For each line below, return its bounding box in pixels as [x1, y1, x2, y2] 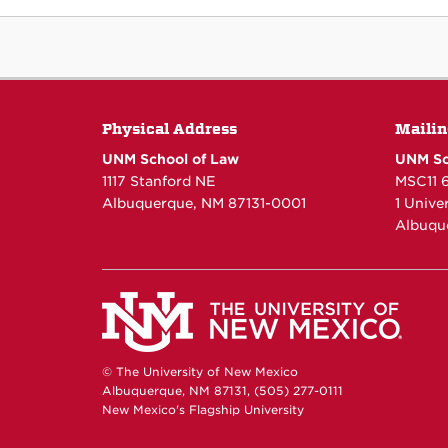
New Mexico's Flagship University [102, 403, 304, 418]
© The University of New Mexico [102, 365, 298, 380]
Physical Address [102, 120, 237, 139]
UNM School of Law [102, 151, 239, 168]
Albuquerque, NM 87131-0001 [102, 195, 306, 212]
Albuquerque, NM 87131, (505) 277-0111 [102, 384, 343, 399]
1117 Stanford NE [102, 173, 216, 190]
